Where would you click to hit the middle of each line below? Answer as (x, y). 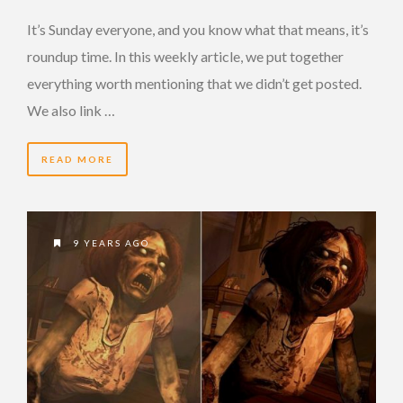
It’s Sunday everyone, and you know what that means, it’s (198, 29)
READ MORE (77, 159)
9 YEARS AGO (109, 242)
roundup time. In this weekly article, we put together (185, 56)
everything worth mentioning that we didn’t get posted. (194, 83)
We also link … (71, 110)
